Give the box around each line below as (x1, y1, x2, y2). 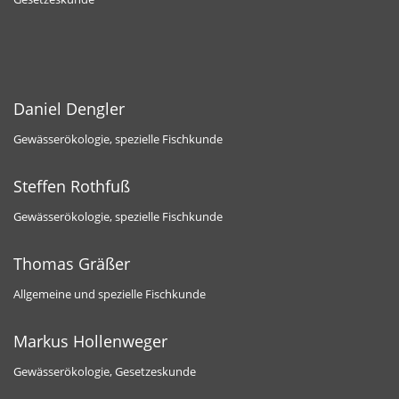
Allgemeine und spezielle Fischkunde (13, 285, 206, 302)
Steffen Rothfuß (13, 175, 130, 197)
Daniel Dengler (13, 97, 125, 119)
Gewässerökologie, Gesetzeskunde (13, 362, 196, 379)
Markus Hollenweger (13, 330, 167, 352)
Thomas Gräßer (13, 252, 130, 274)
